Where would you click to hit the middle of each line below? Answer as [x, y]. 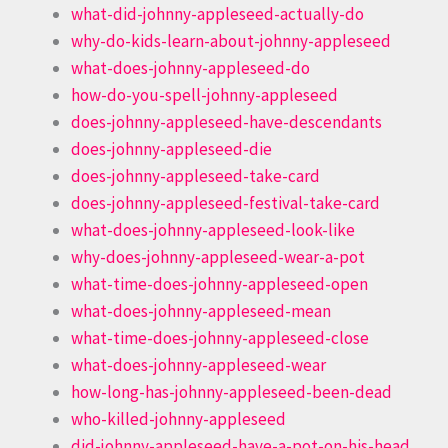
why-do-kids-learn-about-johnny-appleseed [231, 40]
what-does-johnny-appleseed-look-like [213, 229]
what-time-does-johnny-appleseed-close [220, 337]
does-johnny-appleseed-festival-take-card [225, 202]
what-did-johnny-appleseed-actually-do [217, 13]
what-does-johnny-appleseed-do [190, 67]
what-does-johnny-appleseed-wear [198, 364]
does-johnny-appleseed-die [171, 148]
